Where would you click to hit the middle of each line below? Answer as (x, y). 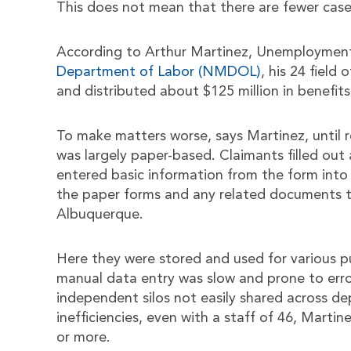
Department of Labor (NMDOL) (159, 72)
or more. (83, 338)
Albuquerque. (100, 215)
